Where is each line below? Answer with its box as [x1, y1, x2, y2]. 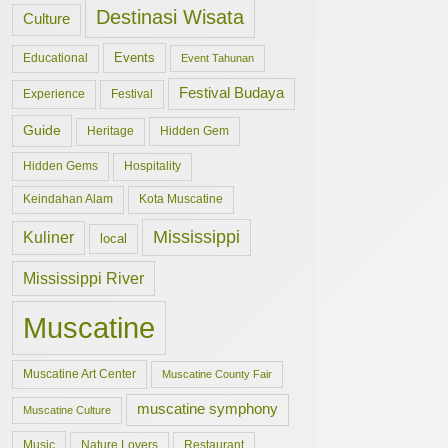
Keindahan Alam [23, 193, 113, 205]
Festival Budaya [179, 85, 284, 101]
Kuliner [23, 229, 74, 246]
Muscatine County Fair [162, 368, 272, 380]
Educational [23, 52, 88, 64]
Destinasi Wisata [96, 6, 244, 28]
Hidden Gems [23, 159, 98, 173]
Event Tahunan [181, 52, 254, 64]
